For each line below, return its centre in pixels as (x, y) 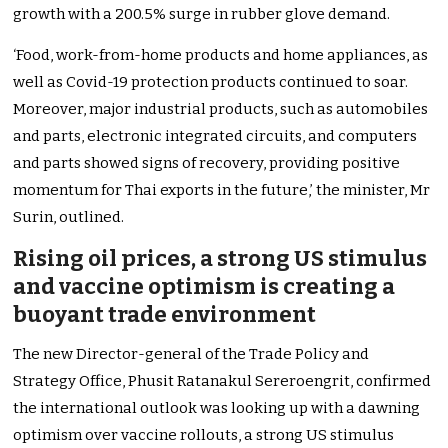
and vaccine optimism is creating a (204, 287)
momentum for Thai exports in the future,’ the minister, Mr (222, 190)
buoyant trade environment (165, 315)
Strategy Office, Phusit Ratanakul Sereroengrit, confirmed (222, 381)
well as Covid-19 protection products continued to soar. (211, 82)
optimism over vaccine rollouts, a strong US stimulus (204, 435)
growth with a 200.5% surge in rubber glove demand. (202, 14)
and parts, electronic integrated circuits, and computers (215, 136)
